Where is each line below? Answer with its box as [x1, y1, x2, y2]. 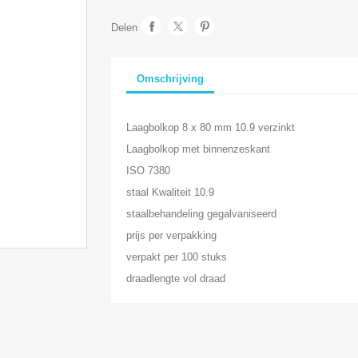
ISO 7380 [125, 164, 170, 177]
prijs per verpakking [125, 229, 217, 241]
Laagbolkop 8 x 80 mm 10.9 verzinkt [125, 121, 295, 133]
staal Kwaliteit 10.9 [125, 185, 214, 198]
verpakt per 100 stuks [125, 250, 227, 263]
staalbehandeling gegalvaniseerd [125, 207, 276, 220]
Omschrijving [136, 72, 204, 85]
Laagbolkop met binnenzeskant [125, 142, 270, 155]
